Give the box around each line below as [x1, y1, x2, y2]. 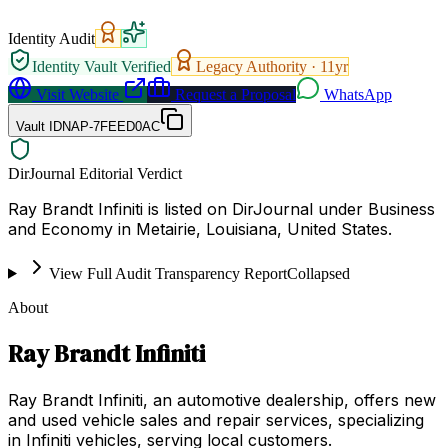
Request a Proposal [171, 85, 296, 103]
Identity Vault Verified [32, 57, 171, 75]
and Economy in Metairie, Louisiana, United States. [8, 218, 392, 239]
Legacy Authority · [196, 57, 320, 75]
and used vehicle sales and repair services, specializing [8, 409, 424, 430]
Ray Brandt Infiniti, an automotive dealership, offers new [8, 389, 436, 410]
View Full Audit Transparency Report [48, 264, 287, 282]
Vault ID [16, 118, 62, 134]
